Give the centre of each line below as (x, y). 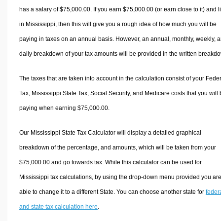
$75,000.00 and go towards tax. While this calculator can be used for (110, 162)
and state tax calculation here (58, 206)
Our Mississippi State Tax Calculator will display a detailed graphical (110, 132)
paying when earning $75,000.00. (64, 108)
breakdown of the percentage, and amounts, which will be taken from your (117, 147)
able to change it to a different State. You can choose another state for (112, 192)
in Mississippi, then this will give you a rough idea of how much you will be (118, 24)
